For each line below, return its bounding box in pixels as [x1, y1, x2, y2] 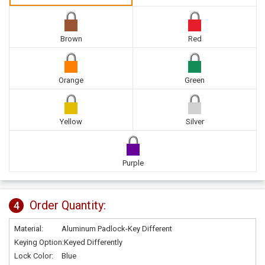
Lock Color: [14, 251, 53, 260]
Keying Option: [14, 238, 64, 247]
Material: [14, 224, 43, 233]
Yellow [60, 117, 82, 126]
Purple [122, 159, 144, 167]
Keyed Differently [64, 238, 122, 247]
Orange [59, 76, 83, 85]
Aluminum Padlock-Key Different [62, 224, 172, 233]
